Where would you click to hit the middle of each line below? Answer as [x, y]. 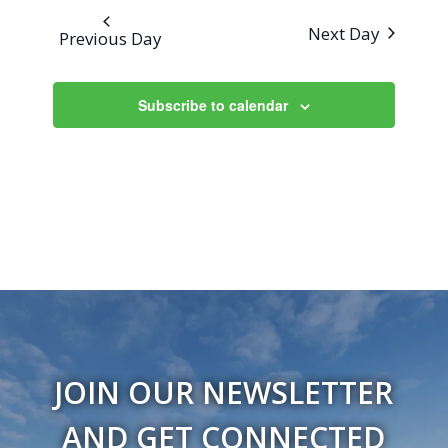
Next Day [343, 33]
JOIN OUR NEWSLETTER [224, 393]
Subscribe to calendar [212, 105]
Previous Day [110, 39]
